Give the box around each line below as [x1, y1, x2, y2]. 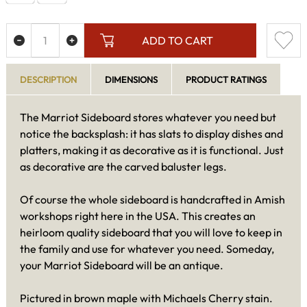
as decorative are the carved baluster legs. [20, 159, 227, 173]
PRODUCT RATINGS [186, 73, 267, 85]
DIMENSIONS [105, 73, 158, 85]
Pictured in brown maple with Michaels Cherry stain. [20, 291, 273, 305]
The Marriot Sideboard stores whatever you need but [20, 110, 276, 124]
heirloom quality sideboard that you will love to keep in [20, 225, 282, 239]
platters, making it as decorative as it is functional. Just [20, 143, 284, 157]
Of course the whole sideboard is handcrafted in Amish [20, 192, 285, 206]
